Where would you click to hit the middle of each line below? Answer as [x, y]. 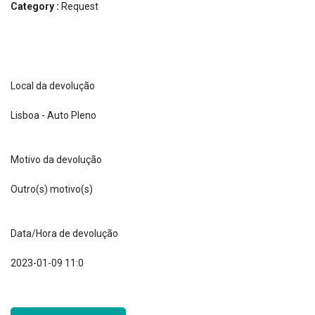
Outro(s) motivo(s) [52, 189]
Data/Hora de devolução [64, 233]
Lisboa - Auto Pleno [53, 115]
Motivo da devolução [56, 159]
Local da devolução [53, 85]
